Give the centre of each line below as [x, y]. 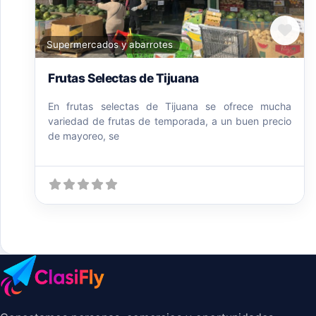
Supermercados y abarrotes [110, 45]
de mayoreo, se [84, 136]
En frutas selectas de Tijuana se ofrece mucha [170, 107]
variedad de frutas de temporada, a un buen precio [170, 121]
